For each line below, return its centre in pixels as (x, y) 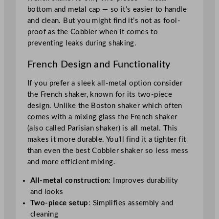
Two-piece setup (59, 203)
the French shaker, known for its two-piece (100, 95)
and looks (47, 192)
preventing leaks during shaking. (82, 44)
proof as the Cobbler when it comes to (93, 32)
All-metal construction (70, 181)
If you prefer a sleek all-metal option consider (105, 84)
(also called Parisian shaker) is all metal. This (103, 129)
